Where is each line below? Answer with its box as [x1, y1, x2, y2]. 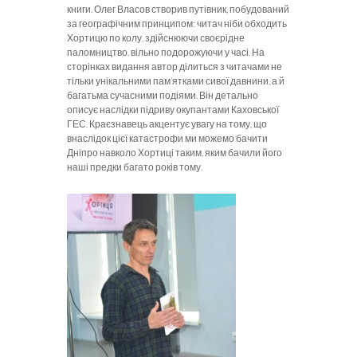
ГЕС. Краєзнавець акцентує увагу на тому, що [67, 117, 267, 130]
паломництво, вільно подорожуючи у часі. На [67, 45, 265, 58]
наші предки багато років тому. [67, 160, 202, 173]
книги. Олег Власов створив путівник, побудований [67, 2, 289, 15]
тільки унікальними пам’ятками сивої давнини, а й [67, 74, 284, 87]
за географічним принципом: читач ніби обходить [67, 17, 287, 29]
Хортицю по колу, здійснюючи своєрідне [67, 31, 245, 44]
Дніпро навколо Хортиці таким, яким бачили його [67, 146, 282, 159]
